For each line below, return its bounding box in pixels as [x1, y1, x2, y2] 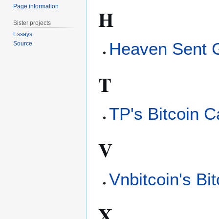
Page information [13, 2, 59, 10]
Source [13, 40, 33, 47]
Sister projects [13, 19, 51, 26]
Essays [13, 31, 33, 38]
